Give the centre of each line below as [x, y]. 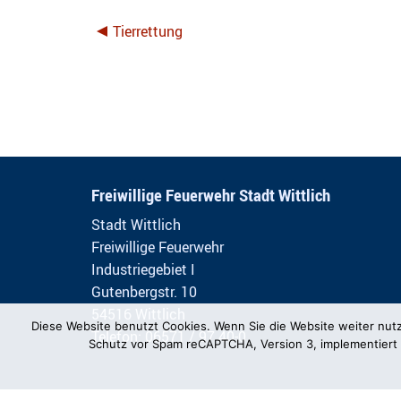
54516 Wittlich [138, 314]
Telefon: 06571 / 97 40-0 [169, 337]
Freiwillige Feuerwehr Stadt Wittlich [211, 195]
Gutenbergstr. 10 [144, 292]
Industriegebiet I [143, 269]
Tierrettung [148, 31]
